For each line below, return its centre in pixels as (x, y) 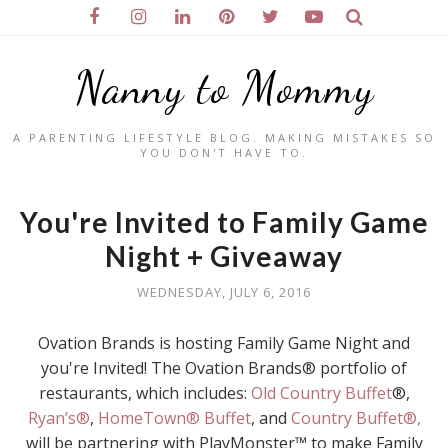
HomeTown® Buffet (174, 418)
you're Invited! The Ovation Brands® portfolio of (224, 368)
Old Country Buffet (321, 393)
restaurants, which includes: (144, 393)
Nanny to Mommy (224, 88)
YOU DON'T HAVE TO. (224, 152)
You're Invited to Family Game (224, 222)
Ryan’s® (58, 418)
